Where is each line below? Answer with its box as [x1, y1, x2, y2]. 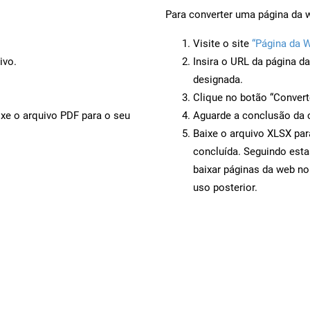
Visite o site [193, 37, 252, 50]
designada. [193, 73, 243, 86]
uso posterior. [193, 181, 257, 194]
